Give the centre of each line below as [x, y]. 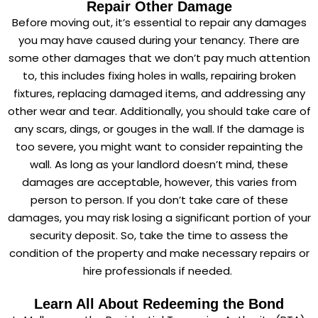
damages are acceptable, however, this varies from [159, 182]
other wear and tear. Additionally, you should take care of [159, 111]
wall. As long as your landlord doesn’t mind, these [159, 164]
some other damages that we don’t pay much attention [159, 57]
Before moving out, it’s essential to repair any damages [159, 22]
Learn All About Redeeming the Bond [159, 303]
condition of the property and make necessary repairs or [159, 253]
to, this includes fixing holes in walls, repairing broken [159, 75]
